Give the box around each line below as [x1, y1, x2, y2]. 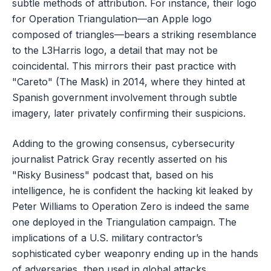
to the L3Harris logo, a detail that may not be [12, 44, 218, 56]
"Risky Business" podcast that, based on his [12, 168, 214, 181]
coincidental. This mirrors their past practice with [12, 59, 236, 72]
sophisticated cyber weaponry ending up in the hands [12, 247, 258, 260]
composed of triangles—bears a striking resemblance [12, 28, 256, 41]
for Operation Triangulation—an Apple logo [12, 12, 212, 25]
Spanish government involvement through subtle [12, 91, 237, 103]
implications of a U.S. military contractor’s [12, 231, 203, 244]
